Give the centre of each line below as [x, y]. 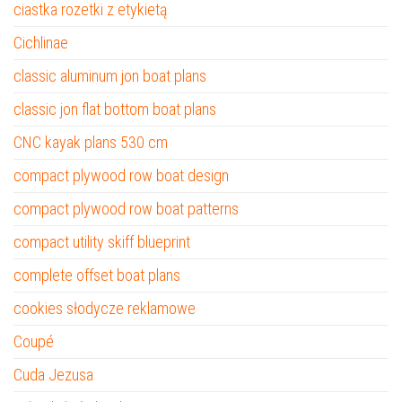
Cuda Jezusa [53, 375]
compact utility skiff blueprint [102, 242]
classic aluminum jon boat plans [110, 76]
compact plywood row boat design [121, 175]
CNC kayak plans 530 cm [91, 142]
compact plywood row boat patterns [126, 209]
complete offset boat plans [97, 275]
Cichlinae [41, 43]
